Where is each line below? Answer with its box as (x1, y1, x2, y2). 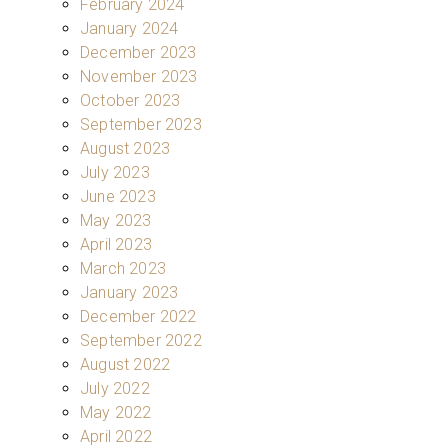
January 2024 (80, 18, 179, 38)
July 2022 (80, 378, 150, 398)
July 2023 (80, 162, 150, 182)
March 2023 (80, 258, 166, 278)
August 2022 (80, 354, 171, 374)
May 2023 (80, 210, 152, 230)
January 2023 (80, 282, 179, 302)
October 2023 (80, 90, 181, 110)
